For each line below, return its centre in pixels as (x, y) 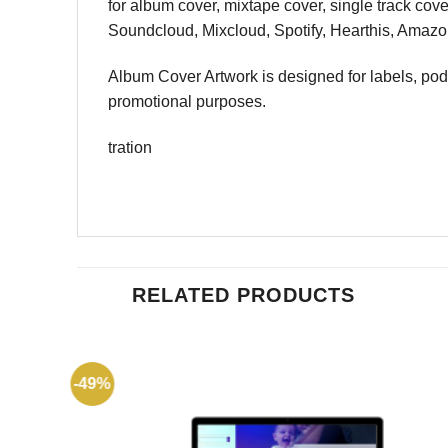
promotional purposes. (187, 102)
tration (130, 147)
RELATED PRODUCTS (243, 294)
